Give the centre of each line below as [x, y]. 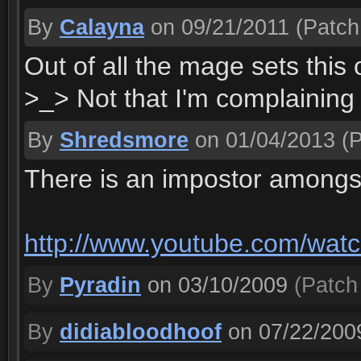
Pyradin [100, 285]
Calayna [102, 27]
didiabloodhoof [141, 332]
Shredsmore [124, 140]
